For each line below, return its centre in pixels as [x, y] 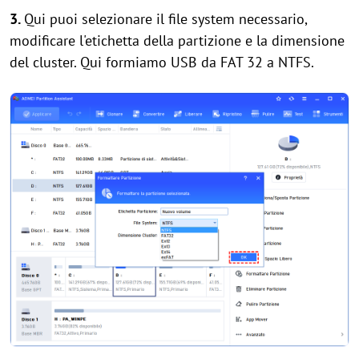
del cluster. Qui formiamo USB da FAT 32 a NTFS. [162, 62]
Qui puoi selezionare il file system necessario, [165, 18]
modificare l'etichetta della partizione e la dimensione [177, 40]
